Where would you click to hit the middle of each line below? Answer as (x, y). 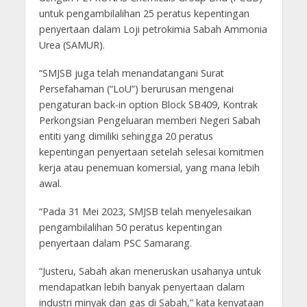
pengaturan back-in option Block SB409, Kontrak (148, 105)
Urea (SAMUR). (72, 45)
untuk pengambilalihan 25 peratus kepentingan (144, 14)
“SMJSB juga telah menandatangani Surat (131, 73)
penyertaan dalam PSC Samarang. (115, 243)
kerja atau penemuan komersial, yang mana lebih (149, 168)
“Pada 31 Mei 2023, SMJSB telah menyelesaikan (145, 212)
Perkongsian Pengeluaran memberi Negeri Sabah (149, 121)
